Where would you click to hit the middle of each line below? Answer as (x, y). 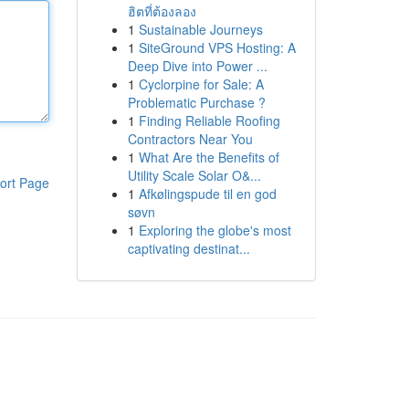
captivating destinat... (189, 248)
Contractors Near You (190, 139)
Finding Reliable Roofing (209, 121)
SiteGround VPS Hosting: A (217, 47)
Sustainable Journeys (200, 29)
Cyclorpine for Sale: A (201, 84)
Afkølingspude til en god (207, 194)
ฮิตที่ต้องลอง (162, 11)
